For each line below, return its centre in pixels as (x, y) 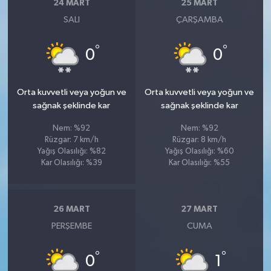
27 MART (200, 210)
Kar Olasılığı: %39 (71, 163)
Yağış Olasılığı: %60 (199, 151)
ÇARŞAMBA (199, 19)
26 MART (71, 210)
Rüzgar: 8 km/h (200, 140)
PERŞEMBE (71, 226)
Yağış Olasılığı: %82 (71, 151)
